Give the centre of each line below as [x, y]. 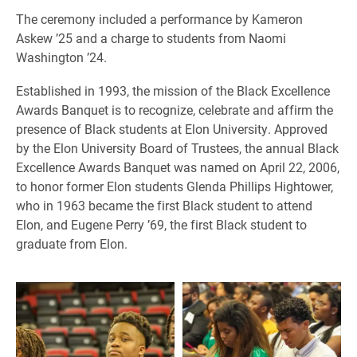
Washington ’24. [61, 57]
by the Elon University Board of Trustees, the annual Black [177, 147]
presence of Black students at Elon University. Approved [172, 128]
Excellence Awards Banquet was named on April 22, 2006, [178, 167]
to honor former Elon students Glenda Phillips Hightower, [175, 186]
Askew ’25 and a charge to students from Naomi [151, 37]
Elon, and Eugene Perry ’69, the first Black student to [161, 224]
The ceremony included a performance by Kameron [159, 18]
